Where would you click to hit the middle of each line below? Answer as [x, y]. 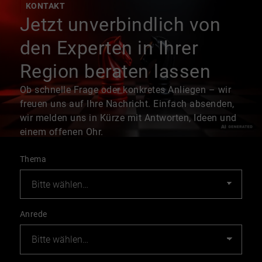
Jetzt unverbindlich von [120, 25]
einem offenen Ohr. [61, 132]
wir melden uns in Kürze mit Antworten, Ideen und [128, 118]
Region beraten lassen [115, 72]
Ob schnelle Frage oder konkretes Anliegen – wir [125, 90]
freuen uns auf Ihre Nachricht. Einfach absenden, [127, 104]
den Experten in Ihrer [109, 48]
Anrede [33, 215]
